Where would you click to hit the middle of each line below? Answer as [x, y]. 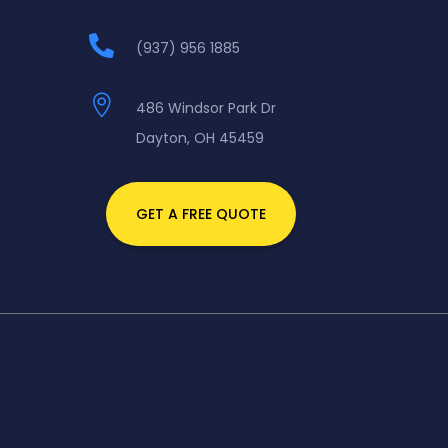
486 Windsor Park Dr [206, 107]
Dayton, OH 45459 [200, 137]
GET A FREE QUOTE [201, 214]
